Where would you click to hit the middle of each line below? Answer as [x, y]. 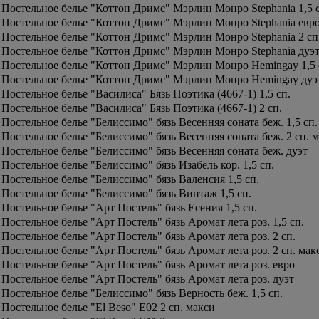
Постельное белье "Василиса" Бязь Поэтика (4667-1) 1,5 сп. [146, 94]
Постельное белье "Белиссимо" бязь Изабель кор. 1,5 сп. [138, 165]
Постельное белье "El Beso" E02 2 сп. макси [108, 307]
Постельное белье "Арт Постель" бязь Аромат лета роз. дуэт [148, 279]
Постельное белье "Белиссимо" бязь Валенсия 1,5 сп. [130, 179]
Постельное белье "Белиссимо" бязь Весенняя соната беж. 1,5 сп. [159, 122]
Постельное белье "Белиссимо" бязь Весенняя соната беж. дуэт [155, 151]
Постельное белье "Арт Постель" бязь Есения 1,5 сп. [129, 208]
